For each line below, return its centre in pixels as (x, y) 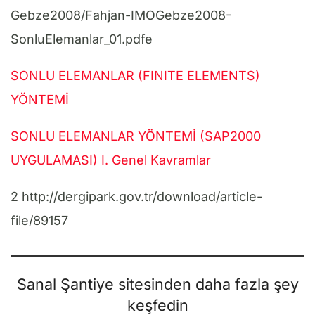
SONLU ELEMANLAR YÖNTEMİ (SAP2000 (136, 136)
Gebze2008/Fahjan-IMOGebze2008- (121, 15)
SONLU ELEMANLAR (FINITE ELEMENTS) (135, 76)
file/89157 (39, 221)
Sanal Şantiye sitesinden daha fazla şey (157, 284)
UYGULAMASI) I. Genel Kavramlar (111, 160)
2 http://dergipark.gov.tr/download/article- (136, 197)
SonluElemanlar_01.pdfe (82, 39)
